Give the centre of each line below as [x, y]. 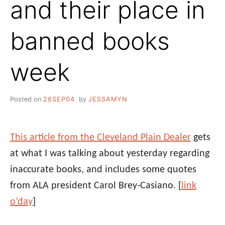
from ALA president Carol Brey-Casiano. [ [96, 186]
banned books [90, 41]
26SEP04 [59, 99]
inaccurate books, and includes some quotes [103, 170]
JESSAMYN [108, 99]
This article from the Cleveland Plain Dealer [100, 137]
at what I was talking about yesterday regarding [110, 153]
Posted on [27, 99]
